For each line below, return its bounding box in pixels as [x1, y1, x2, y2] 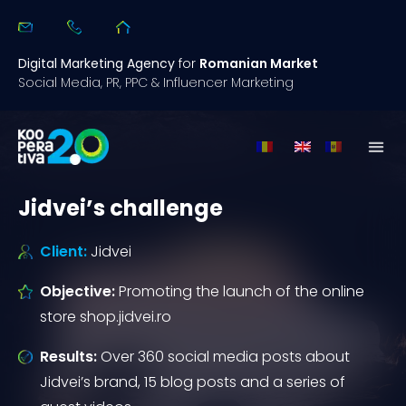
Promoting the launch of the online [119, 281, 364, 302]
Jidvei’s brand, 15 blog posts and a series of [40, 372, 345, 392]
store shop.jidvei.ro [40, 306, 171, 327]
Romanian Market [199, 54, 318, 72]
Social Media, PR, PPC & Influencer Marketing [18, 73, 294, 92]
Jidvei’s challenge [18, 193, 223, 223]
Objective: [40, 281, 119, 302]
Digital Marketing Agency [18, 54, 175, 72]
